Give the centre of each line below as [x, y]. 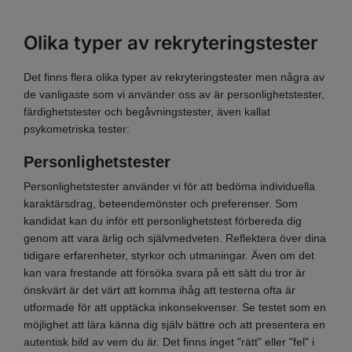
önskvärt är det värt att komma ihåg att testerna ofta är [159, 290]
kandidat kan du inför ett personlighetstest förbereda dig [163, 220]
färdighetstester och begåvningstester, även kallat [147, 112]
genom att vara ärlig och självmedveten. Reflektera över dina [175, 238]
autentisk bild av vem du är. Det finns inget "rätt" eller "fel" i [169, 341]
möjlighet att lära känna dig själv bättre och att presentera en [174, 324]
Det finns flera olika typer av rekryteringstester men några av [174, 77]
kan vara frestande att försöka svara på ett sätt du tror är [165, 272]
